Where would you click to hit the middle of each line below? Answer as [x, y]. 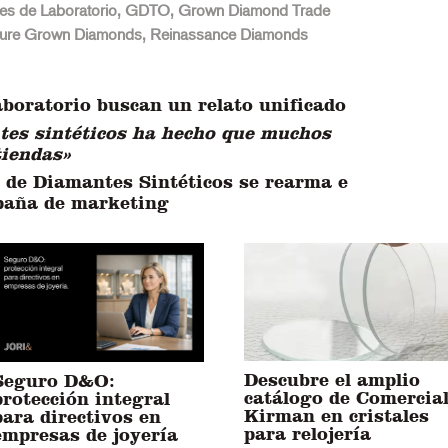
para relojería [307, 434]
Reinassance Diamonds [229, 35]
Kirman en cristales [336, 416]
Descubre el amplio [332, 380]
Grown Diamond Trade [254, 11]
